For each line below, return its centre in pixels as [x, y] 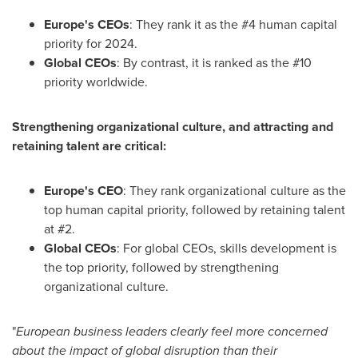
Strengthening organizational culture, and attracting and [173, 127]
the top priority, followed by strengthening [161, 267]
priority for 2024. [91, 44]
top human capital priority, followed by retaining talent [195, 210]
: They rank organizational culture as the [235, 191]
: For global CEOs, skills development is [227, 248]
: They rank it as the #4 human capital [233, 24]
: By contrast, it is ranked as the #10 [214, 63]
